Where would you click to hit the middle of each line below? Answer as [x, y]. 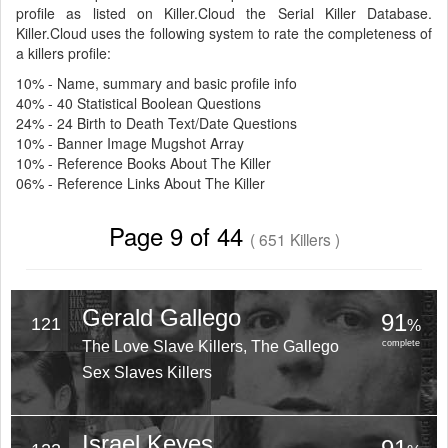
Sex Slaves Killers [146, 372]
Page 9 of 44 [179, 235]
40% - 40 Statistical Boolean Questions [138, 103]
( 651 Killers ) [294, 239]
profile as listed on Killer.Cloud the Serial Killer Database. [224, 13]
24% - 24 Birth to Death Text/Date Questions [156, 123]
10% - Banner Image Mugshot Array [130, 143]
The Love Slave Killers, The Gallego [210, 346]
